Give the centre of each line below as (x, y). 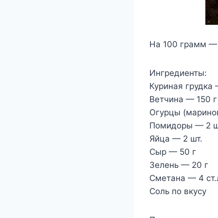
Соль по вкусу (178, 191)
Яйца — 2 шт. (176, 139)
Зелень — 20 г (179, 165)
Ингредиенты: (178, 73)
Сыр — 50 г (173, 152)
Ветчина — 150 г (183, 99)
